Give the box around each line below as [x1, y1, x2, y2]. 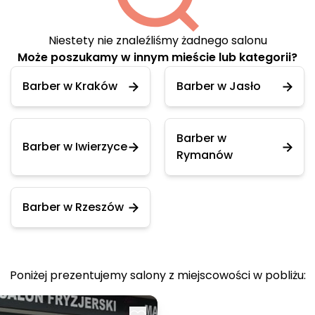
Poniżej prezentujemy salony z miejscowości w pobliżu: [9, 267, 306, 283]
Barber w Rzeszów [22, 199, 124, 215]
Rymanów [176, 147, 233, 163]
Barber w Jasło [176, 78, 261, 94]
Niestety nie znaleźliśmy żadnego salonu [48, 32, 267, 49]
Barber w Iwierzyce [22, 139, 127, 155]
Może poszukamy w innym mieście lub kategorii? [18, 49, 297, 65]
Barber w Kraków [22, 78, 117, 94]
